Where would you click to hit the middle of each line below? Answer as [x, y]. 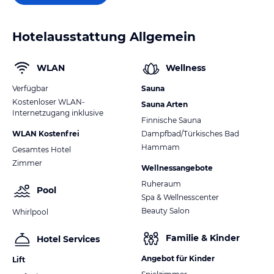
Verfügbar [30, 88]
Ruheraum [161, 183]
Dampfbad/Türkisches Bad [190, 133]
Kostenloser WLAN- [49, 102]
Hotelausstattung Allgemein [104, 36]
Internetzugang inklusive [58, 113]
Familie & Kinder [203, 238]
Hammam [161, 147]
